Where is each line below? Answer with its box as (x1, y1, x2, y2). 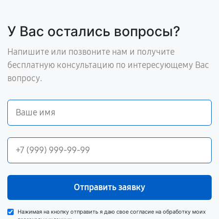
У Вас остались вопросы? (7, 22, 180, 40)
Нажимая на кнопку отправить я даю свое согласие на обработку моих (18, 208, 206, 215)
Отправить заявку (74, 181, 145, 193)
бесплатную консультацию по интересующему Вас (7, 59, 209, 70)
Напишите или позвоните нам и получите (7, 46, 175, 57)
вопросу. (7, 72, 42, 84)
